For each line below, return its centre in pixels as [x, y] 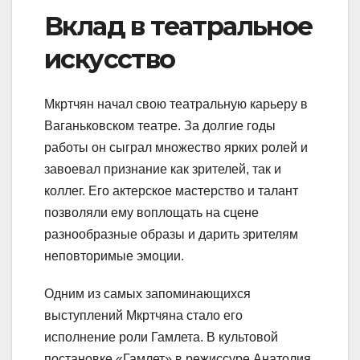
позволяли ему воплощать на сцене [151, 212]
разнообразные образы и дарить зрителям [171, 234]
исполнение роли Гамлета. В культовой [161, 337]
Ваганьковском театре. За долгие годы [160, 125]
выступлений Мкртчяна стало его [143, 315]
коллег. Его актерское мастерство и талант [171, 190]
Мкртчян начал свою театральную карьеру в [176, 104]
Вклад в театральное [178, 26]
